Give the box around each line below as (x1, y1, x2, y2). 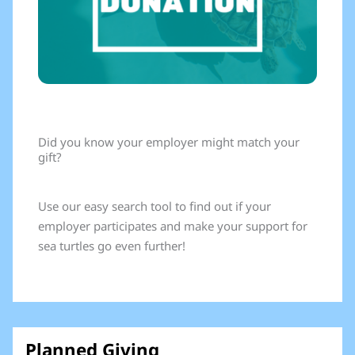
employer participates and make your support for (38, 217, 307, 234)
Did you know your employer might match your (38, 133, 300, 150)
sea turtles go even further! (38, 237, 185, 254)
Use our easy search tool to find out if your (38, 197, 271, 214)
